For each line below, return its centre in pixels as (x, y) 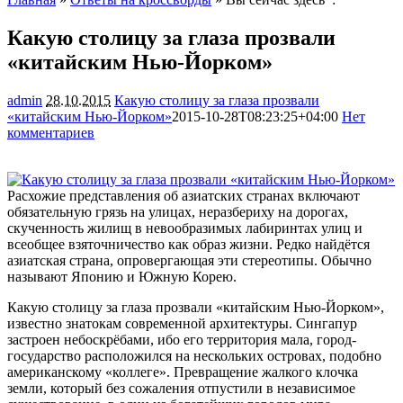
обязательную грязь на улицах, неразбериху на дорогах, (178, 211)
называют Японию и (73, 276)
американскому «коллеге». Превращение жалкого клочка (183, 372)
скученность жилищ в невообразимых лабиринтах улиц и (185, 228)
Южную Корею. (188, 276)
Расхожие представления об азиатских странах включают (184, 195)
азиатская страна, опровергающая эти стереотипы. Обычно (189, 260)
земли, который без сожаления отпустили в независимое (181, 388)
